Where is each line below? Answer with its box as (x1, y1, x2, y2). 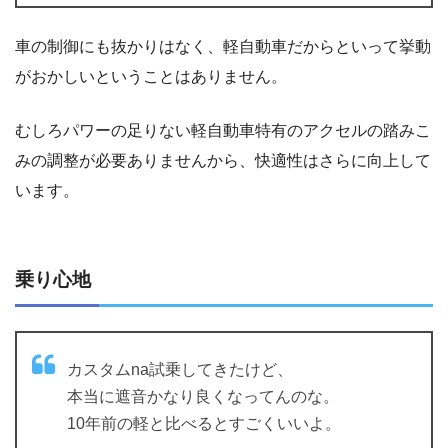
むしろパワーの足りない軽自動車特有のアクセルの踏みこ (15, 121, 431, 139)
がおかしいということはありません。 (15, 67, 287, 85)
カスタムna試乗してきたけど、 (67, 360, 293, 378)
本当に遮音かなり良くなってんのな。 (67, 387, 339, 405)
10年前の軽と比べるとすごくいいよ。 (67, 414, 341, 432)
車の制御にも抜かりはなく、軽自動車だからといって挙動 (15, 37, 431, 55)
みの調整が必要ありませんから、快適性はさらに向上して (15, 151, 431, 169)
